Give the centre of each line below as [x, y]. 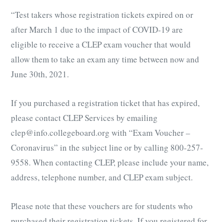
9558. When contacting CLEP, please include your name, [110, 162]
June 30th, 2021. [40, 74]
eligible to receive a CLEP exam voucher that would [101, 44]
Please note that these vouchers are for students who [102, 206]
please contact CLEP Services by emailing [84, 117]
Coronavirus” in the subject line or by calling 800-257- [107, 147]
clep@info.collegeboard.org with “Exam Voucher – [101, 132]
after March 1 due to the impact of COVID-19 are [97, 29]
